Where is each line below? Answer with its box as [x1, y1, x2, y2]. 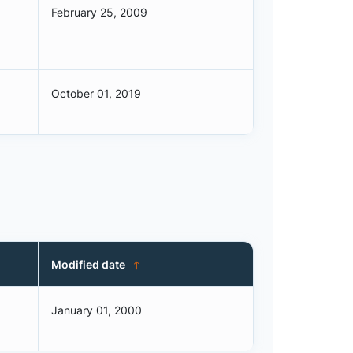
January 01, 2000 [50, 303, 142, 317]
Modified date [50, 257, 125, 271]
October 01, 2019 [50, 87, 141, 100]
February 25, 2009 [50, 6, 147, 19]
